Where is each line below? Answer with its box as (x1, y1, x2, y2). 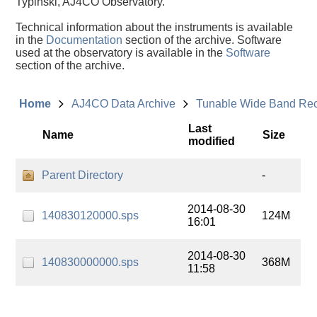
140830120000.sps (42, 209, 139, 221)
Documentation (46, 34, 123, 46)
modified (188, 135, 236, 147)
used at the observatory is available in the (16, 47, 226, 59)
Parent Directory (42, 169, 124, 181)
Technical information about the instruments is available (16, 21, 294, 33)
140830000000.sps (42, 256, 139, 268)
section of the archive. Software (122, 34, 282, 46)
